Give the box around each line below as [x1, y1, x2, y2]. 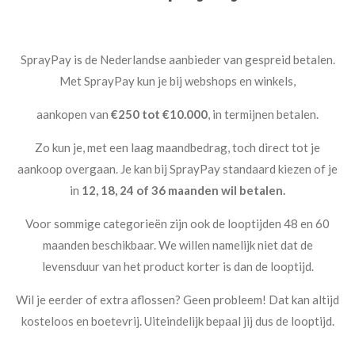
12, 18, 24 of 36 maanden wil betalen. [82, 183, 285, 198]
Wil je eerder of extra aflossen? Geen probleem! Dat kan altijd [16, 292, 339, 307]
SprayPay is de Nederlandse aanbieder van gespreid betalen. [20, 52, 335, 67]
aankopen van [36, 107, 111, 122]
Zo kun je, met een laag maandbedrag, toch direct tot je [35, 140, 320, 155]
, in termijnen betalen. [208, 107, 319, 122]
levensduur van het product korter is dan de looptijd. [41, 259, 314, 274]
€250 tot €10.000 [111, 107, 208, 122]
